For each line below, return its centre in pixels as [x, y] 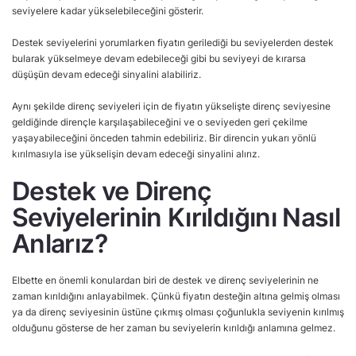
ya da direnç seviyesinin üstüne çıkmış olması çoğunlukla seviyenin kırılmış [178, 311]
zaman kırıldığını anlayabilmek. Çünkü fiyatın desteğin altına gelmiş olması [176, 296]
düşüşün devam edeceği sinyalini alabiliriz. [106, 74]
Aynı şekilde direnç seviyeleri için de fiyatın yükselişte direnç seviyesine [171, 106]
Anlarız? [60, 243]
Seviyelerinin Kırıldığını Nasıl [176, 217]
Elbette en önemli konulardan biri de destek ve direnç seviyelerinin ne [165, 280]
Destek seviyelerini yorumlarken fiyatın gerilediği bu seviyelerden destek [173, 42]
